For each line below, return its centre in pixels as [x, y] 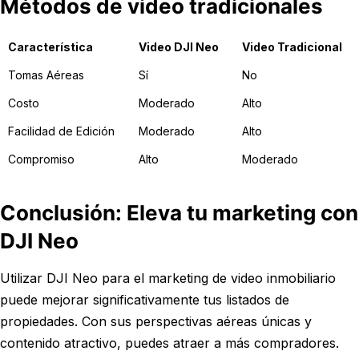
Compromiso [41, 159]
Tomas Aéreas [46, 75]
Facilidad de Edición [61, 131]
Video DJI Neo [179, 47]
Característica [50, 47]
